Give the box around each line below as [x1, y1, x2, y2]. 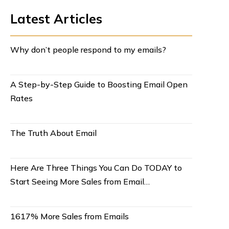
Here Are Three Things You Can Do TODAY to [10, 163, 182, 173]
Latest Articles [10, 11, 102, 27]
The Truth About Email [10, 128, 97, 139]
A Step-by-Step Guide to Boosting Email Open [10, 79, 188, 90]
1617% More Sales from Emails [10, 211, 129, 222]
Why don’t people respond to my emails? [10, 44, 166, 55]
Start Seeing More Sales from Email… [10, 176, 150, 187]
